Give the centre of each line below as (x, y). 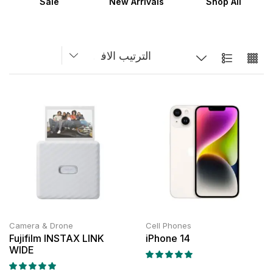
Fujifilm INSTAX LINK (57, 239)
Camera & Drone (41, 226)
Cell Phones (168, 226)
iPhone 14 (168, 239)
